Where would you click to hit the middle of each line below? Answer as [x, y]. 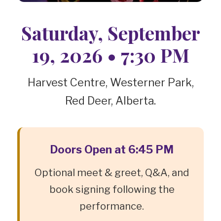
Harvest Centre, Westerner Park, [110, 83]
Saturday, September [110, 33]
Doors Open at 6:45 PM [112, 150]
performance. [112, 206]
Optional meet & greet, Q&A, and [112, 173]
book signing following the [112, 190]
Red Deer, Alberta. [110, 101]
